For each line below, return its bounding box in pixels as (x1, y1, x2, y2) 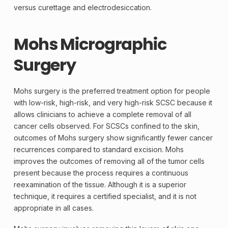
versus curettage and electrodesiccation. (13, 3, 152, 12)
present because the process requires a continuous (13, 168, 188, 177)
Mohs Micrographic (13, 33, 166, 56)
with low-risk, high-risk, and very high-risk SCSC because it (13, 98, 212, 107)
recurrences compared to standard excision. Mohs (13, 145, 184, 154)
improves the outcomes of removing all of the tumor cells (13, 156, 205, 165)
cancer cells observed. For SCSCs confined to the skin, (13, 121, 199, 130)
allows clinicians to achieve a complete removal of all (13, 109, 191, 119)
